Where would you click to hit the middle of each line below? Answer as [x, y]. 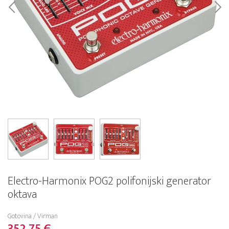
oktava [22, 194]
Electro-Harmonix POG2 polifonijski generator [109, 181]
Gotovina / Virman [33, 216]
